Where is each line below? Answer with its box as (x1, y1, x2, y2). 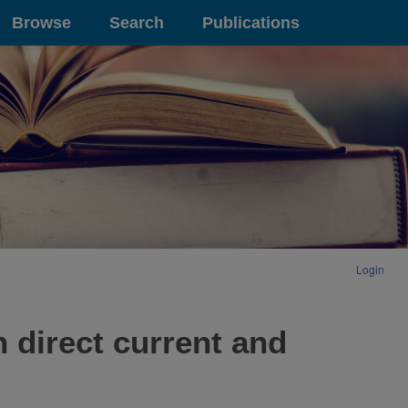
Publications (202, 13, 300, 32)
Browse (12, 13, 71, 32)
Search (109, 13, 164, 32)
